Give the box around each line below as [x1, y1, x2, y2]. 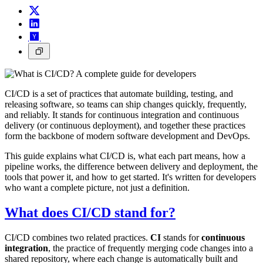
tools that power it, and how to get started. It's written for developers [5, 171, 256, 182]
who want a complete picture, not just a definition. [5, 182, 190, 193]
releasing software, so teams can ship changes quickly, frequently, [5, 99, 247, 109]
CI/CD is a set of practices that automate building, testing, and [5, 88, 233, 99]
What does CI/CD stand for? [5, 204, 176, 220]
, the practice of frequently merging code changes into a [48, 242, 253, 253]
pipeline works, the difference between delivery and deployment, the [5, 161, 258, 171]
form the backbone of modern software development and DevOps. [5, 130, 250, 141]
